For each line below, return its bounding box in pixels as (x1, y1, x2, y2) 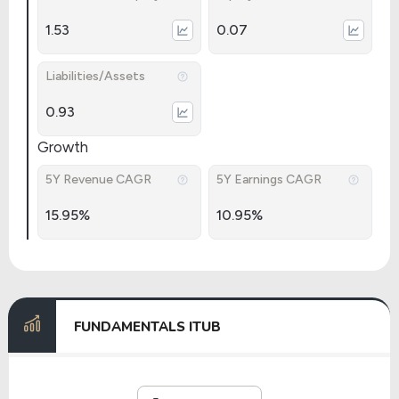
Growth (37, 138, 88, 156)
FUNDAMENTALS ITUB (74, 317, 221, 336)
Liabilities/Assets (45, 69, 145, 84)
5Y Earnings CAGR (216, 172, 322, 187)
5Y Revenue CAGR (45, 172, 151, 187)
